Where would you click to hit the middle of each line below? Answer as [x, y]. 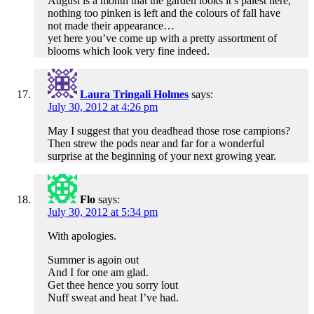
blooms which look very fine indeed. [129, 51]
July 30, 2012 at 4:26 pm [103, 107]
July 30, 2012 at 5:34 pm [103, 212]
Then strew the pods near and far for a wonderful [156, 144]
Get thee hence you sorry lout [113, 285]
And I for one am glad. [98, 273]
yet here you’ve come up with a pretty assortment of [162, 39]
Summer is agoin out [93, 260]
